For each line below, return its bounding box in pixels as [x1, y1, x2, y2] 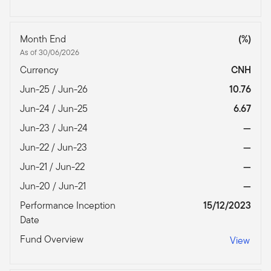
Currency [20, 63, 61, 77]
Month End [20, 32, 68, 47]
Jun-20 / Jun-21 [20, 179, 88, 194]
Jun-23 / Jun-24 [20, 121, 90, 135]
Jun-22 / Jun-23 [20, 140, 90, 155]
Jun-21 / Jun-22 [20, 160, 87, 174]
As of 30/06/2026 [20, 47, 79, 59]
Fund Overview [20, 232, 86, 247]
